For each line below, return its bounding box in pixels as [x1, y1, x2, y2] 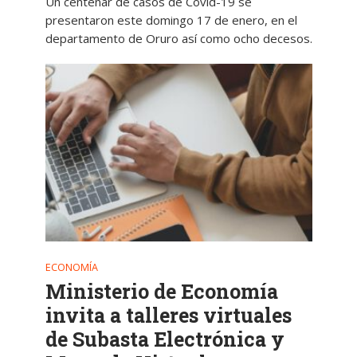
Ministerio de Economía [45, 278, 278, 305]
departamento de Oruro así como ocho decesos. [45, 29, 312, 46]
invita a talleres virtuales [45, 302, 292, 329]
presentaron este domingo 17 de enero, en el [45, 11, 297, 28]
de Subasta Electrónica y [45, 326, 284, 353]
